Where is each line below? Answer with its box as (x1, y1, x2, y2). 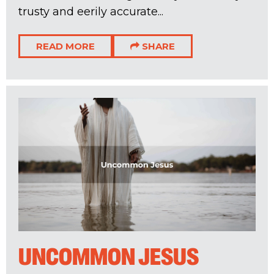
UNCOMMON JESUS (18, 243, 199, 272)
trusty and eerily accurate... (18, 4, 163, 18)
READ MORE (36, 40, 95, 52)
